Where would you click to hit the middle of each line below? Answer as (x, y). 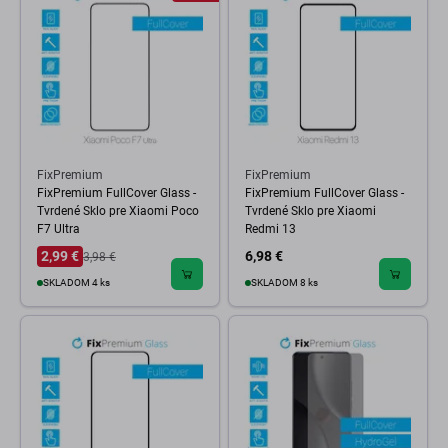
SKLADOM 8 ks (284, 282)
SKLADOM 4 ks (76, 282)
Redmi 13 (270, 229)
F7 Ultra (58, 229)
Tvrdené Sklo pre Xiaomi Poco (118, 211)
